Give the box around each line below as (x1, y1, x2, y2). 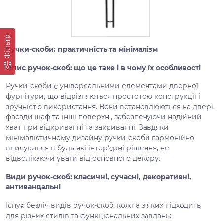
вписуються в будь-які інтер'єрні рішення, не (6, 144, 169, 152)
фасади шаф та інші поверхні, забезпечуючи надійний (6, 112, 202, 121)
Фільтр (3, 34, 12, 59)
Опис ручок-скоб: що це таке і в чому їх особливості (6, 63, 201, 72)
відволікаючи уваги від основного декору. (6, 154, 160, 163)
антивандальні (6, 183, 61, 191)
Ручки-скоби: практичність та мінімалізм (6, 45, 158, 54)
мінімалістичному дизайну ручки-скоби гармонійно (6, 133, 194, 142)
